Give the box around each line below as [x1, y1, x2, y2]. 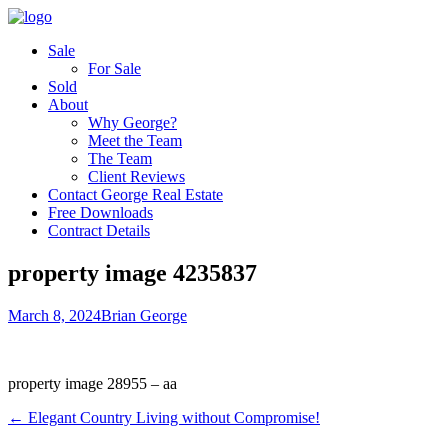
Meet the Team [88, 132, 182, 149]
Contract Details [48, 222, 150, 239]
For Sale [88, 60, 141, 77]
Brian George [101, 306, 187, 324]
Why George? [88, 114, 177, 131]
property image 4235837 [8, 259, 257, 286]
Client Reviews [88, 168, 185, 185]
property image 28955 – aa [8, 374, 177, 392]
